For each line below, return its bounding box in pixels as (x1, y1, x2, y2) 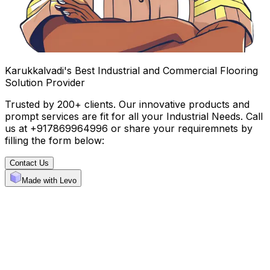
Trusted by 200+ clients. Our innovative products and (5, 98, 250, 110)
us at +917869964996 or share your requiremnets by (5, 122, 253, 134)
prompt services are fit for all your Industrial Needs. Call (5, 110, 263, 122)
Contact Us (10, 158, 49, 168)
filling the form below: (5, 134, 104, 146)
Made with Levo (22, 175, 77, 185)
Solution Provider (5, 76, 85, 89)
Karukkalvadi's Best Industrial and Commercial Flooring (5, 64, 258, 77)
